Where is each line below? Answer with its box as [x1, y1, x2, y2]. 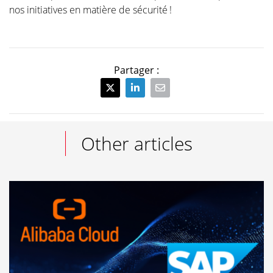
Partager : [114, 63, 159, 77]
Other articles [81, 131, 193, 157]
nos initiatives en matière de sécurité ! [9, 3, 172, 17]
